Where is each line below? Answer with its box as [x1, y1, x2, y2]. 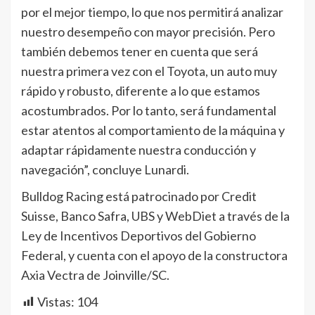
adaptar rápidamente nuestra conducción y [21, 141, 256, 157]
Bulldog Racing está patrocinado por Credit [21, 188, 257, 204]
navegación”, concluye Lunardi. [21, 161, 189, 177]
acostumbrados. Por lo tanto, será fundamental [21, 102, 276, 118]
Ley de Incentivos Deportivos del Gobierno [21, 227, 256, 243]
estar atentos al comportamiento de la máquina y [21, 122, 285, 138]
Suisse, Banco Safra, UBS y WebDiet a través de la [21, 207, 290, 224]
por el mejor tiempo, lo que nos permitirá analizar [21, 4, 283, 20]
